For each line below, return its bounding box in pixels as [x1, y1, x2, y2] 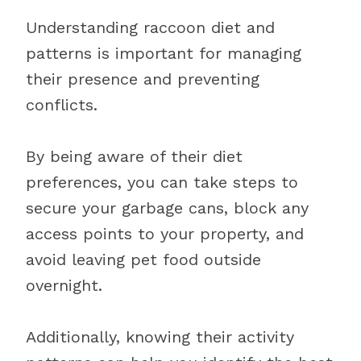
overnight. [26, 276, 102, 295]
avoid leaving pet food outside [26, 250, 261, 269]
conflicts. [26, 95, 98, 114]
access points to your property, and [26, 224, 304, 243]
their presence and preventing [26, 69, 259, 89]
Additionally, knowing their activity [26, 327, 294, 346]
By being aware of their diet [26, 147, 243, 166]
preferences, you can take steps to [26, 172, 298, 192]
